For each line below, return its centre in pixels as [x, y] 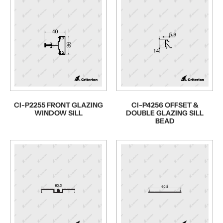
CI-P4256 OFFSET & [165, 105]
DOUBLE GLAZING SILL [165, 113]
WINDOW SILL [58, 113]
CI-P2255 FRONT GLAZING [58, 105]
